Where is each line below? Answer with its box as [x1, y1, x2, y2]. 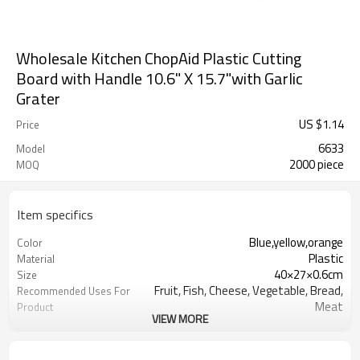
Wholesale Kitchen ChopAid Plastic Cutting [16, 46, 301, 71]
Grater [16, 86, 60, 111]
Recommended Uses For [17, 283, 130, 299]
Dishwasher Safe [255, 329, 343, 348]
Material [17, 251, 55, 267]
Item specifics [17, 205, 93, 224]
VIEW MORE [152, 310, 208, 327]
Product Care [17, 331, 77, 347]
